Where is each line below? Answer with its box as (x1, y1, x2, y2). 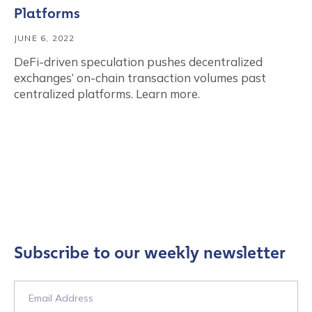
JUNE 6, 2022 (14, 33, 75, 43)
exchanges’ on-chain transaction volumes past (14, 70, 266, 85)
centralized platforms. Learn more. (14, 86, 200, 101)
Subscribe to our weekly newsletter (14, 243, 286, 263)
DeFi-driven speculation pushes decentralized (14, 54, 263, 69)
